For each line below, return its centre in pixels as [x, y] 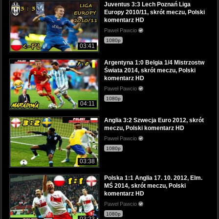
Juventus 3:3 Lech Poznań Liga [147, 5]
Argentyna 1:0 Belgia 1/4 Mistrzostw [154, 62]
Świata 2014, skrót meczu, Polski [150, 70]
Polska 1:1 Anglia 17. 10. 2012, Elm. [153, 178]
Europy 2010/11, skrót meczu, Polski [154, 12]
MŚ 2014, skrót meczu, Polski [145, 186]
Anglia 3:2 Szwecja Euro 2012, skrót [154, 120]
